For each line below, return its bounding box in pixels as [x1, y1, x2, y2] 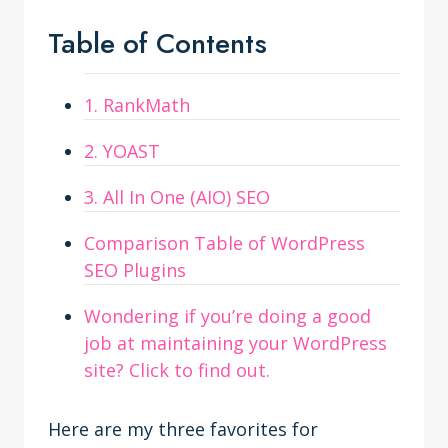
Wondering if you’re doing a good [84, 304, 371, 328]
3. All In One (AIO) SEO [84, 185, 270, 209]
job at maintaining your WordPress [84, 331, 387, 355]
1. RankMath [84, 93, 190, 117]
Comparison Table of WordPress [84, 231, 365, 255]
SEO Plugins [84, 258, 186, 282]
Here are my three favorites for [48, 417, 318, 441]
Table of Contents [48, 23, 267, 64]
